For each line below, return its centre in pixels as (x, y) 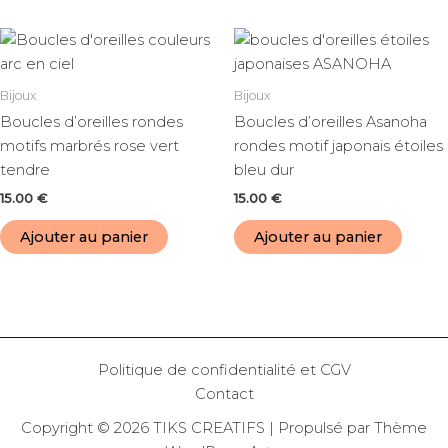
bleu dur (264, 170)
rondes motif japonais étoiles (338, 146)
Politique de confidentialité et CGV (224, 370)
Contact (224, 394)
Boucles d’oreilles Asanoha (330, 122)
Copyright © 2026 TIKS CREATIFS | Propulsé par (197, 428)
